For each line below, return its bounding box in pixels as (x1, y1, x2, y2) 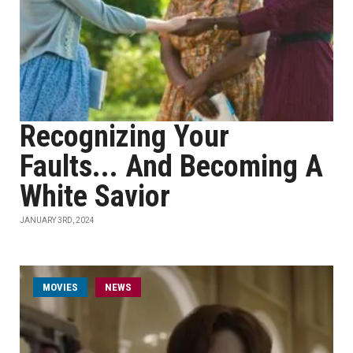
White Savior (20, 179, 170, 214)
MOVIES (43, 281, 78, 293)
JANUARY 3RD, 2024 (20, 216, 95, 225)
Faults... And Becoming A (20, 149, 323, 184)
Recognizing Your (20, 119, 229, 154)
